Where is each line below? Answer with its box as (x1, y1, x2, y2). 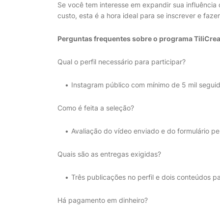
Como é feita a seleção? (57, 104, 134, 112)
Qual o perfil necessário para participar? (57, 57, 186, 66)
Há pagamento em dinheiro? (57, 196, 148, 204)
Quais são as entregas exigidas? (57, 150, 161, 158)
